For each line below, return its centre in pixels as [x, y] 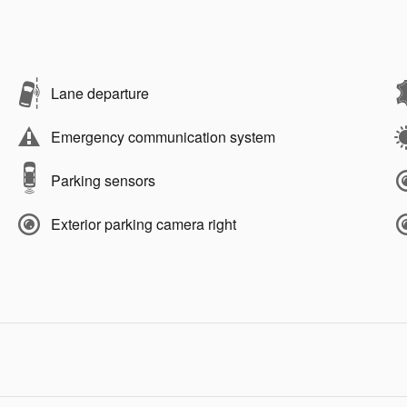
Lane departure [100, 93]
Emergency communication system [163, 136]
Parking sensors [103, 180]
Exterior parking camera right [144, 223]
